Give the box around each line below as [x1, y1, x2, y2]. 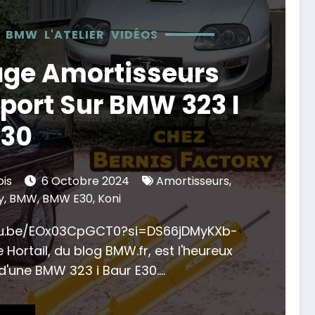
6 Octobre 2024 [41, 172, 129, 189]
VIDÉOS [111, 26, 158, 43]
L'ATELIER [44, 26, 105, 43]
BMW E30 [42, 190, 93, 207]
